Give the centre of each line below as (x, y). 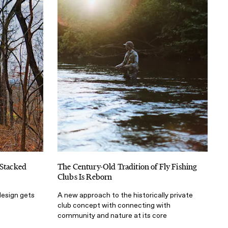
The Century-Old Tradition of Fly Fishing (127, 166)
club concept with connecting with (114, 205)
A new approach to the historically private (125, 195)
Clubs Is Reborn (85, 177)
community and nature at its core (112, 215)
